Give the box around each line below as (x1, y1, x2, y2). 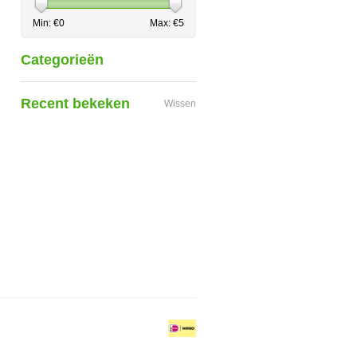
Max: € (150, 18, 178, 29)
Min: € (33, 18, 59, 29)
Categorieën (21, 52, 104, 68)
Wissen (164, 98, 196, 109)
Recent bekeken (21, 96, 130, 112)
